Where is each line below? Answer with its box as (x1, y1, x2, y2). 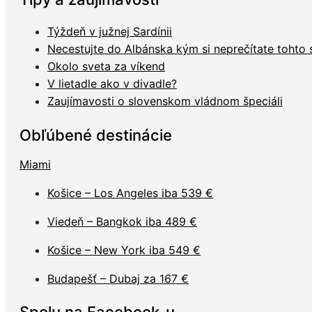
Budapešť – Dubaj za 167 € (47, 271, 189, 286)
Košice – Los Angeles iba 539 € (47, 185, 213, 200)
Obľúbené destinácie (19, 125, 172, 144)
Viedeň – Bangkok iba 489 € (47, 214, 197, 228)
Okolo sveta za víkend (47, 59, 165, 74)
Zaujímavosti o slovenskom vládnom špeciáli (47, 94, 283, 109)
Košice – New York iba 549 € (47, 242, 201, 257)
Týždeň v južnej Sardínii (47, 24, 172, 39)
